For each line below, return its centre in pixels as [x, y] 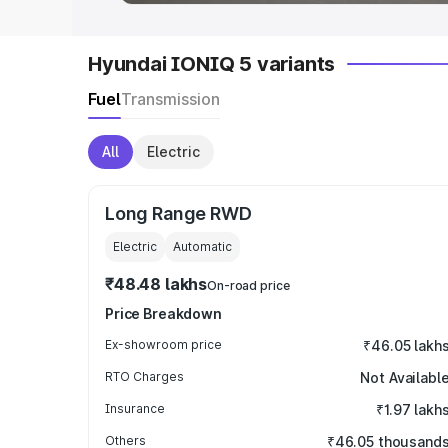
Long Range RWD [178, 213]
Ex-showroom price [163, 344]
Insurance [135, 408]
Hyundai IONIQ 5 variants [212, 64]
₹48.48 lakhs [156, 284]
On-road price [248, 285]
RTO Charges [144, 376]
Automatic [202, 246]
